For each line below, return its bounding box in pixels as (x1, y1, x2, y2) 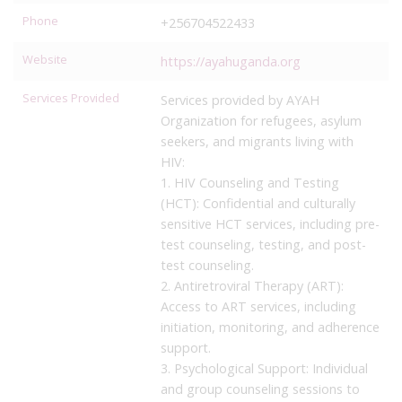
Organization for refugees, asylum (160, 111, 362, 129)
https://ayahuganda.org (160, 52, 301, 70)
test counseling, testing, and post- (160, 235, 366, 253)
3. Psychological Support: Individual (160, 359, 368, 377)
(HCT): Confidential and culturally (160, 194, 355, 212)
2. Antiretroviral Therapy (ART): (160, 276, 344, 294)
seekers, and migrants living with (160, 132, 354, 150)
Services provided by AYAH (160, 91, 319, 109)
